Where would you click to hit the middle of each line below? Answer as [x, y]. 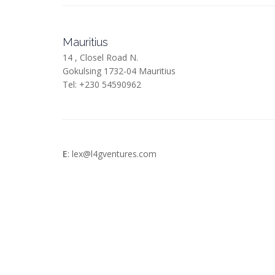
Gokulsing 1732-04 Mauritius [119, 71]
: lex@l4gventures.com [112, 154]
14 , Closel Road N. [100, 57]
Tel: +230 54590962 [102, 84]
